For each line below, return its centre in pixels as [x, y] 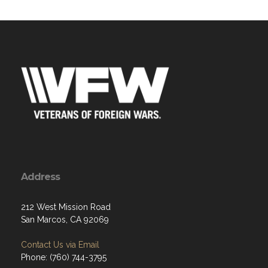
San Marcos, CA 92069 [65, 220]
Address [40, 177]
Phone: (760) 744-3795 [64, 257]
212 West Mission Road [66, 207]
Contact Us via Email [60, 245]
